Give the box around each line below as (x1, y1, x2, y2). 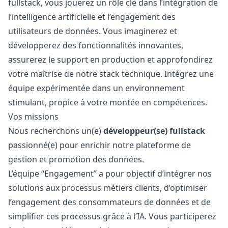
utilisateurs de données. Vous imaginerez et (8, 25, 177, 37)
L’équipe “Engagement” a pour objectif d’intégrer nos (8, 168, 212, 179)
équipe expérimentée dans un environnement (8, 82, 185, 94)
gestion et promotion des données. (8, 154, 144, 165)
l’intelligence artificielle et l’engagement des (8, 11, 176, 22)
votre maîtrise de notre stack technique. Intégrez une (8, 68, 214, 79)
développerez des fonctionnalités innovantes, (8, 40, 183, 51)
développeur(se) (103, 125, 169, 136)
